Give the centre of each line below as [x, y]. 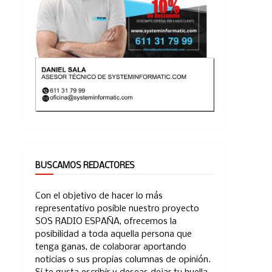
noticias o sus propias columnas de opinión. [123, 260]
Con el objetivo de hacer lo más [99, 196]
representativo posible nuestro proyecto [117, 209]
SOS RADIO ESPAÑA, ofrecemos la [106, 222]
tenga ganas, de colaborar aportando [111, 247]
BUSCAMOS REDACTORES [85, 166]
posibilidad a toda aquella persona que [114, 235]
